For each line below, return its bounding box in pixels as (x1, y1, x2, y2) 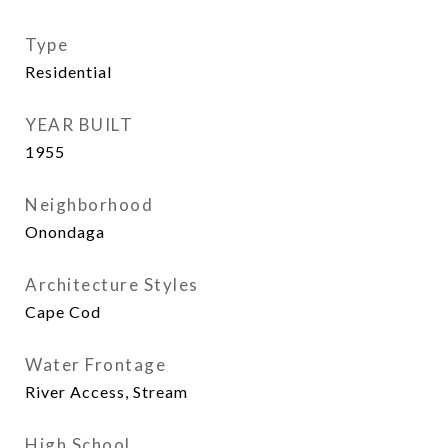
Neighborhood (25, 194, 153, 215)
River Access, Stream (25, 382, 188, 401)
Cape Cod (25, 302, 101, 321)
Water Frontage (25, 354, 166, 375)
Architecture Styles (25, 274, 199, 295)
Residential (25, 62, 112, 81)
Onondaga (25, 222, 105, 241)
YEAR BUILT (25, 114, 133, 135)
